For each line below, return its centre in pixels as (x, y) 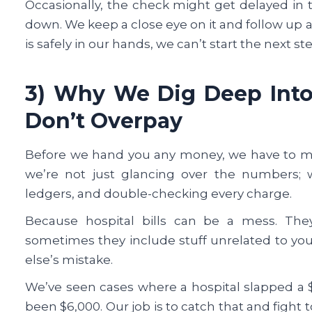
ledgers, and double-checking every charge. (158, 193)
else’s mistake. (69, 259)
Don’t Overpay (104, 120)
